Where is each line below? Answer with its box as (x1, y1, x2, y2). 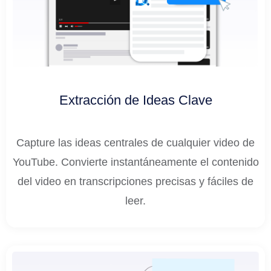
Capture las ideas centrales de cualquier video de (16, 137, 255, 149)
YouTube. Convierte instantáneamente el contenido (12, 156, 259, 169)
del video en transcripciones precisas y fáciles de (18, 175, 253, 188)
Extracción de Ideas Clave (59, 93, 212, 108)
